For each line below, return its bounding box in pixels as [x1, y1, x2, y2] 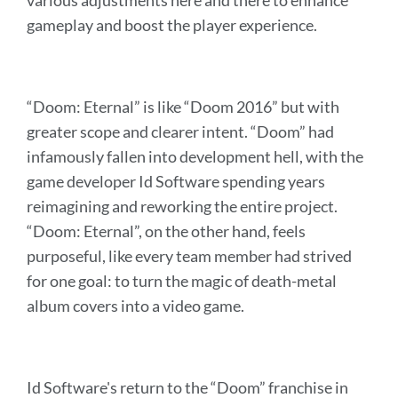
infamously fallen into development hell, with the [27, 147, 363, 167]
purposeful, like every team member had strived [27, 246, 352, 267]
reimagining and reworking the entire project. [27, 196, 338, 217]
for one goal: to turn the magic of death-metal [27, 271, 337, 291]
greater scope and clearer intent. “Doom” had [27, 122, 334, 142]
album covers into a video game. [27, 296, 244, 316]
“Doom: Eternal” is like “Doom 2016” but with [27, 97, 339, 117]
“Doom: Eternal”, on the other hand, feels [27, 221, 306, 242]
